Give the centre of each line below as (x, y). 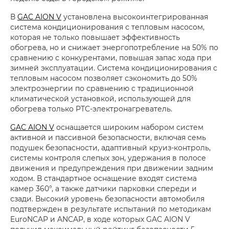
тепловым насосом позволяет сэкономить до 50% (104, 78)
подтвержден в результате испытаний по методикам (111, 209)
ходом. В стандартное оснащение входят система (104, 178)
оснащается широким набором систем (129, 127)
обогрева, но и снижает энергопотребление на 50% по (114, 48)
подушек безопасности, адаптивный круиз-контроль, (110, 148)
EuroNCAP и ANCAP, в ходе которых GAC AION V (100, 219)
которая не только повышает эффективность (95, 37)
